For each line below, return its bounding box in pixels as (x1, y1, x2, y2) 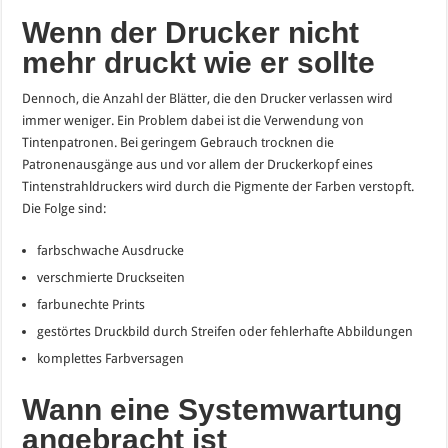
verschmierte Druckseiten (37, 270, 186, 286)
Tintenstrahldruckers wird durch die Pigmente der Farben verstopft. (22, 179, 415, 195)
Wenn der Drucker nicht (22, 16, 360, 50)
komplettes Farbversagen (37, 351, 185, 367)
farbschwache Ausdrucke (37, 243, 185, 259)
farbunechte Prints (37, 297, 146, 313)
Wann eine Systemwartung (22, 393, 403, 427)
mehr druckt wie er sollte (22, 46, 376, 80)
